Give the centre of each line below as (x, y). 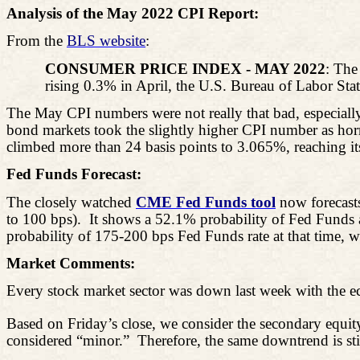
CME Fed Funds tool (206, 202)
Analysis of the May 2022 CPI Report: (133, 13)
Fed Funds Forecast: (74, 174)
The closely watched (71, 202)
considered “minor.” (68, 340)
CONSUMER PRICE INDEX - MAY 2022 (185, 68)
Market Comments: (71, 263)
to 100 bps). (44, 219)
